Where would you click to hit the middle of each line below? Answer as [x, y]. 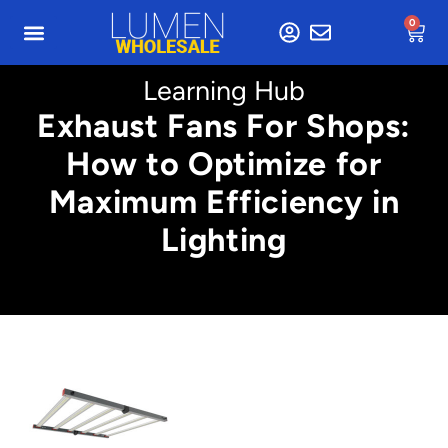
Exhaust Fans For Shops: [224, 125]
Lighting [224, 239]
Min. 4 [59, 365]
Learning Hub [224, 90]
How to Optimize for [224, 163]
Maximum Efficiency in [224, 201]
